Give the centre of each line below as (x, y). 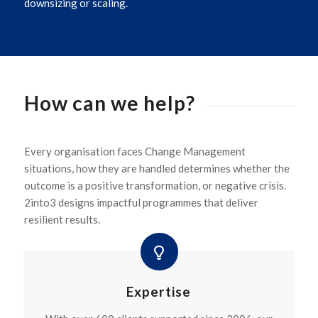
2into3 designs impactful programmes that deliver (141, 203)
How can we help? (109, 103)
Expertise (159, 291)
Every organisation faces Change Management (135, 152)
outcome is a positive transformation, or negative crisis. (156, 186)
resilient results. (62, 220)
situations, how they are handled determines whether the (157, 169)
